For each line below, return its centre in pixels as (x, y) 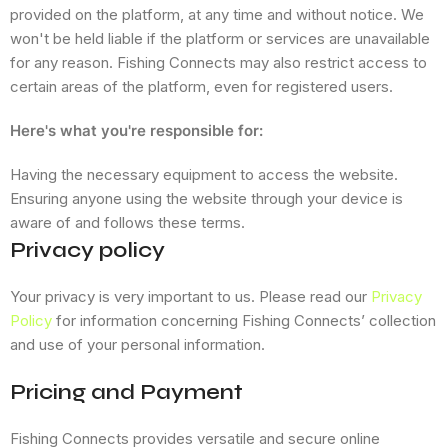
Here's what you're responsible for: (136, 131)
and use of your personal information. (137, 345)
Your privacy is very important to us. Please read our (190, 297)
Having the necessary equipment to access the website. (204, 175)
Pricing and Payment (126, 392)
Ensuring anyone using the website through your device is (206, 199)
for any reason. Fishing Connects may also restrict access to (218, 63)
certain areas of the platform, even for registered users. (201, 87)
